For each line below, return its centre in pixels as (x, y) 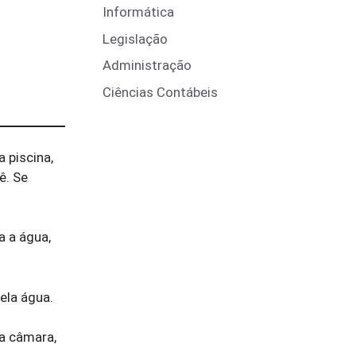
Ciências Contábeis (160, 92)
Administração (147, 65)
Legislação (135, 39)
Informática (138, 12)
